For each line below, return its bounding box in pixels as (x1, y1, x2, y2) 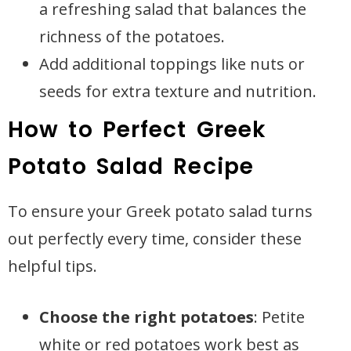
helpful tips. (8, 255, 97, 277)
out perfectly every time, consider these (8, 228, 302, 249)
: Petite (254, 306, 305, 327)
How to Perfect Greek (8, 114, 267, 145)
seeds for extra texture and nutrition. (39, 81, 317, 102)
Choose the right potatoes (39, 306, 254, 327)
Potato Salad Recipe (8, 151, 254, 182)
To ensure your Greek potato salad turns (8, 201, 313, 222)
